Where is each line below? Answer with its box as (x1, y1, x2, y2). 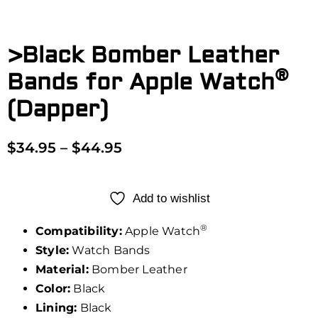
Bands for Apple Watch (7, 68, 275, 97)
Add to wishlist (132, 192, 210, 206)
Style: (35, 243, 70, 258)
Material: (35, 263, 89, 277)
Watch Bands (69, 243, 150, 258)
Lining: (35, 301, 77, 315)
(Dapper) (7, 95, 108, 124)
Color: (35, 282, 71, 296)
